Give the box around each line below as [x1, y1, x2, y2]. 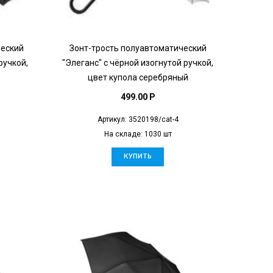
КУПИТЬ [124, 153, 152, 160]
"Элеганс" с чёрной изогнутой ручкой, [62, 57, 213, 68]
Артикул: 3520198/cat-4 [97, 115, 179, 124]
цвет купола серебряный [87, 72, 188, 82]
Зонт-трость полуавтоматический [69, 43, 207, 53]
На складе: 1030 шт [104, 129, 172, 138]
